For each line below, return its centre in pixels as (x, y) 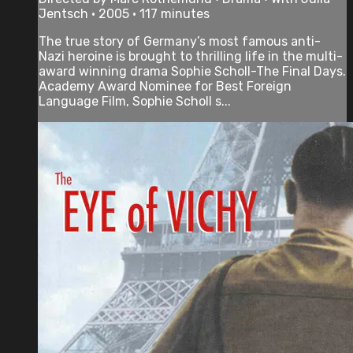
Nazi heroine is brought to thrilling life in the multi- (191, 56)
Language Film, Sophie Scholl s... (135, 101)
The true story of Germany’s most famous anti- (180, 41)
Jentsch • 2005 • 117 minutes (124, 13)
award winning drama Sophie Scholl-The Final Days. (192, 71)
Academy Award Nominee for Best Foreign (165, 86)
